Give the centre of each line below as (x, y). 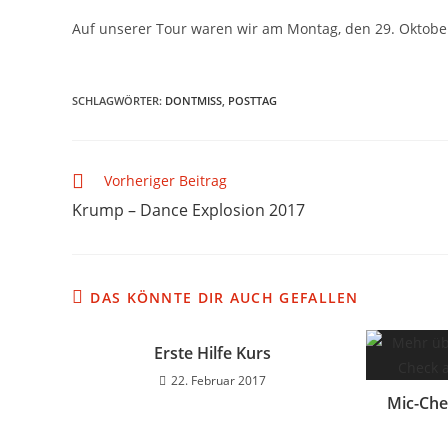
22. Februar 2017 (219, 380)
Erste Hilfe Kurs (213, 352)
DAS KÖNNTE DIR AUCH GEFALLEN (224, 297)
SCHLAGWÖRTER (115, 100)
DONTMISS (193, 100)
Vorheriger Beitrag (165, 180)
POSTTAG (252, 100)
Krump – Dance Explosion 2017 (188, 209)
